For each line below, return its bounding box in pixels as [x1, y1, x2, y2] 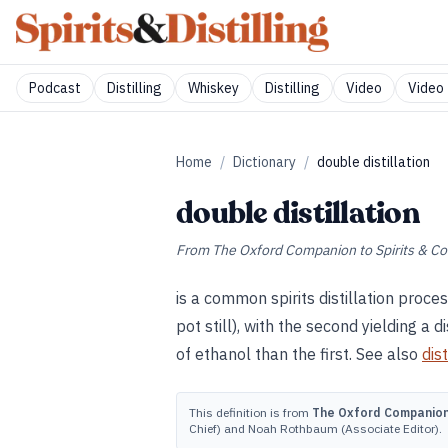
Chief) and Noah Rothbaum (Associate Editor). [189, 421, 442, 436]
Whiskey [188, 79, 239, 97]
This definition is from [189, 405, 312, 420]
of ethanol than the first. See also [176, 344, 422, 364]
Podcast [29, 79, 81, 97]
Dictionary [233, 153, 296, 171]
